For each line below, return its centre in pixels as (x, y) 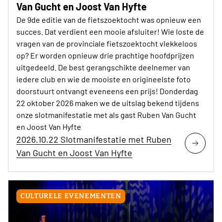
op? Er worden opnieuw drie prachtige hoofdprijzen (105, 55)
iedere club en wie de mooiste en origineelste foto (104, 79)
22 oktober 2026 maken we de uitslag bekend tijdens (108, 103)
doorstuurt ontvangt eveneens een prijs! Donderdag (107, 91)
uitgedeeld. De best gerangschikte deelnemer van (103, 67)
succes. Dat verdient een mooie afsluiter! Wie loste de (110, 32)
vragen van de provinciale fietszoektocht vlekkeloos (107, 44)
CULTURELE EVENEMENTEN (71, 196)
